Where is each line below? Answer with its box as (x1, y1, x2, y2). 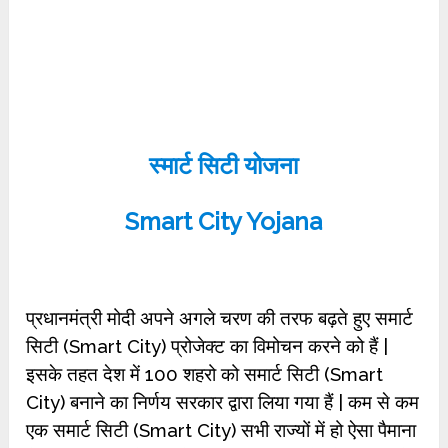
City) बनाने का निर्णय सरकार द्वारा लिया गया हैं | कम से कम (26, 391, 420, 413)
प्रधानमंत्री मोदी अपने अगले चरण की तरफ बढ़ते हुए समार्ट (26, 307, 414, 329)
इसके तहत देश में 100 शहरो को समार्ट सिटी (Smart (26, 363, 384, 385)
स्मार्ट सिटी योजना (149, 151, 299, 180)
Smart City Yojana (125, 207, 323, 236)
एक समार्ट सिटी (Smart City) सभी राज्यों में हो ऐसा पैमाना (26, 419, 417, 441)
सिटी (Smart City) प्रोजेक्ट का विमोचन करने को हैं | (26, 335, 389, 357)
